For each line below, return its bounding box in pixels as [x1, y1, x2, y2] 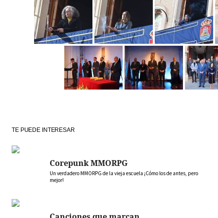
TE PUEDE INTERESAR [12, 127, 75, 134]
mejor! [50, 177, 64, 184]
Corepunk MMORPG [50, 158, 127, 169]
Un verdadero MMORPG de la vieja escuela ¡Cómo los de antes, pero [50, 170, 198, 177]
